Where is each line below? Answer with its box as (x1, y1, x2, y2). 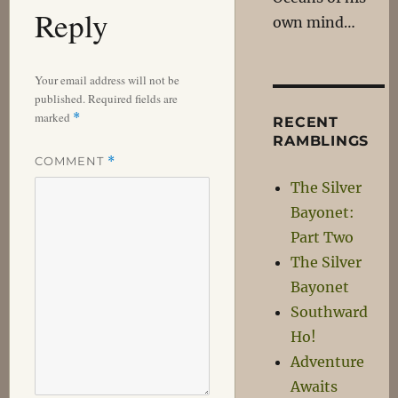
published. (34, 90, 85, 107)
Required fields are (87, 90, 178, 107)
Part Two (291, 228, 354, 246)
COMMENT (34, 153, 107, 168)
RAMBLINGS (273, 132, 370, 149)
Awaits (291, 378, 338, 395)
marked (34, 108, 73, 125)
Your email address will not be (34, 71, 179, 88)
